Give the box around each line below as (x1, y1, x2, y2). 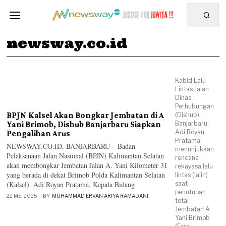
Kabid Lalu (175, 77, 206, 84)
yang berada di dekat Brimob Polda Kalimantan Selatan (7, 170, 165, 180)
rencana (175, 154, 199, 161)
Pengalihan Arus (7, 129, 71, 138)
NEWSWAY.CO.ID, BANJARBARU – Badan (7, 141, 136, 151)
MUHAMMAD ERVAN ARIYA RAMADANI (52, 193, 149, 199)
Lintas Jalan (175, 85, 209, 93)
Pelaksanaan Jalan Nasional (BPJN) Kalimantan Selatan (7, 151, 164, 160)
